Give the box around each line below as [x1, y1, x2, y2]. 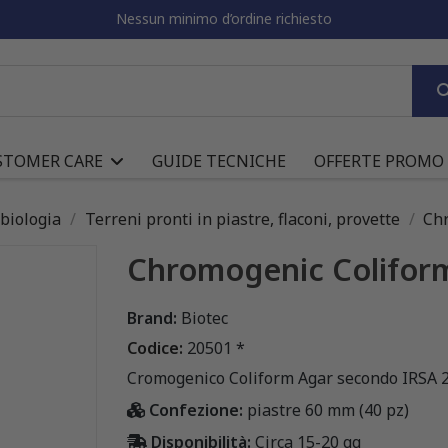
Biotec [181, 306, 228, 329]
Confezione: [145, 398, 247, 421]
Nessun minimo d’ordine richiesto [116, 9, 332, 28]
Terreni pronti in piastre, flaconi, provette [84, 207, 400, 230]
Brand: [127, 306, 177, 329]
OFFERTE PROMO [314, 149, 444, 172]
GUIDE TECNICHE [152, 149, 286, 172]
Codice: [127, 336, 183, 359]
